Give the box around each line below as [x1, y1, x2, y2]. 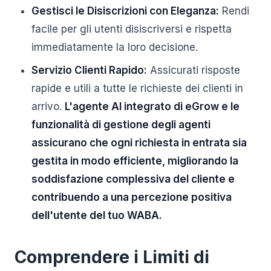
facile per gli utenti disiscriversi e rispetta [31, 23, 232, 35]
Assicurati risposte [147, 64, 240, 76]
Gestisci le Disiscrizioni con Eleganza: [31, 5, 219, 17]
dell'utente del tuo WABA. [31, 209, 162, 221]
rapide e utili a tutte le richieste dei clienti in [31, 82, 243, 94]
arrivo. [31, 100, 65, 113]
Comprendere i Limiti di [15, 247, 209, 267]
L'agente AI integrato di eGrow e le [65, 100, 240, 113]
